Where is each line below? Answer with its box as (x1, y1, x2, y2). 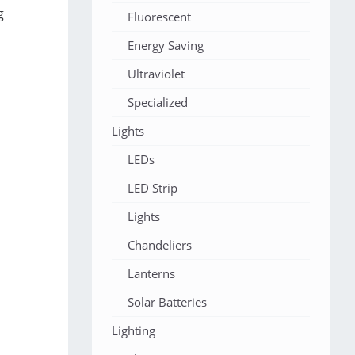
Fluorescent (128, 9, 191, 25)
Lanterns (128, 265, 175, 281)
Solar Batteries (128, 294, 207, 310)
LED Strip (128, 180, 177, 196)
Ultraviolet (128, 66, 185, 82)
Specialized (128, 94, 188, 110)
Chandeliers (128, 237, 192, 253)
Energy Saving (128, 37, 204, 53)
